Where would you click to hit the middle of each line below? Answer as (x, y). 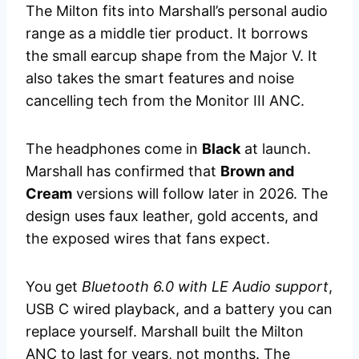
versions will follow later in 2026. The (200, 194)
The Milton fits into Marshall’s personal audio (177, 11)
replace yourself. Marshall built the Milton (165, 332)
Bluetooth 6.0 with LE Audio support (205, 287)
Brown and (257, 171)
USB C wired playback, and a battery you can (179, 309)
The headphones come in (114, 149)
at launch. (276, 149)
